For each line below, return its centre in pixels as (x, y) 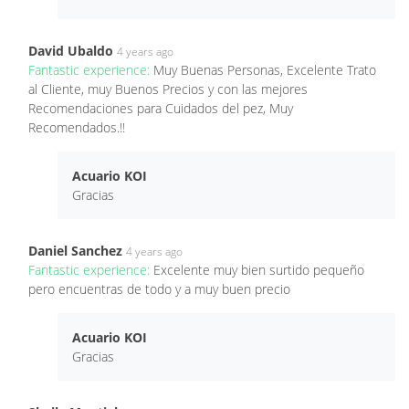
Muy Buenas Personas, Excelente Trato (265, 69)
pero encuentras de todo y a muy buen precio (159, 288)
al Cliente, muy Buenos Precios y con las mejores (168, 89)
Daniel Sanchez (75, 250)
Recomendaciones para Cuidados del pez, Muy (161, 108)
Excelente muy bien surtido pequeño (259, 269)
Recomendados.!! (77, 127)
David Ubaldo (71, 50)
